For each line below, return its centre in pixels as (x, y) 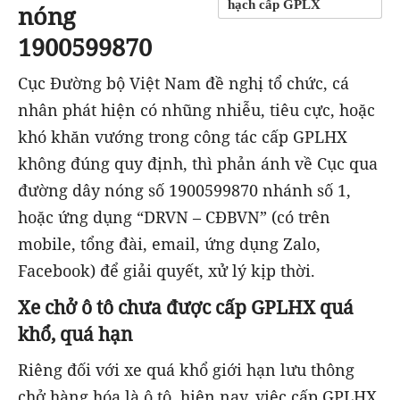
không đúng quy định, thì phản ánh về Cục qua (198, 164)
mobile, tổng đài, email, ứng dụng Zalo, (169, 244)
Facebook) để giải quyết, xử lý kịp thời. (167, 271)
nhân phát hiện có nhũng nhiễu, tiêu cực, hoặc (196, 110)
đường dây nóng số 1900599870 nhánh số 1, (184, 191)
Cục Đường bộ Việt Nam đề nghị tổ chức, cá (183, 83)
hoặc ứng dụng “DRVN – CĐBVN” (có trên (174, 217)
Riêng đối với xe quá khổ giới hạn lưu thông (186, 370)
